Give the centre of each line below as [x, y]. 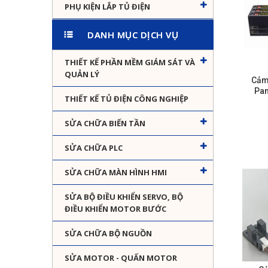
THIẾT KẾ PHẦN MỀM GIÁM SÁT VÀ [130, 63]
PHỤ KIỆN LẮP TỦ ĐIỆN [107, 7]
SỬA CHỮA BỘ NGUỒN [108, 234]
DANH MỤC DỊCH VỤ [133, 35]
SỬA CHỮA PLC [94, 148]
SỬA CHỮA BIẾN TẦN [105, 124]
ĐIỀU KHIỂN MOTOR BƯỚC [115, 209]
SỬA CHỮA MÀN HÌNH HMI [116, 173]
